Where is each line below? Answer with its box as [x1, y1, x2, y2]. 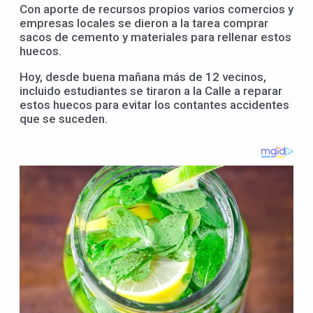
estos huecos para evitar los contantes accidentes [20, 97, 289, 112]
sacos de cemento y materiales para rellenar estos [20, 29, 291, 44]
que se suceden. [20, 111, 108, 126]
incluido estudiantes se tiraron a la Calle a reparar [20, 83, 282, 98]
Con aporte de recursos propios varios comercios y [20, 1, 293, 16]
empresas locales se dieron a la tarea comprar [20, 15, 268, 30]
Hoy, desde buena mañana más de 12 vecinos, [20, 69, 266, 84]
